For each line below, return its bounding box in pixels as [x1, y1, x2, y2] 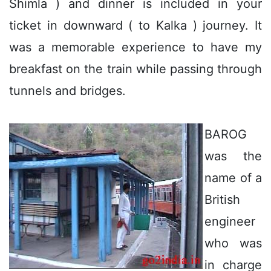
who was [204, 235, 262, 250]
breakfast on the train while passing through [9, 61, 262, 76]
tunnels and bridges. [9, 83, 126, 98]
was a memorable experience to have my [9, 39, 262, 54]
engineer [204, 214, 255, 229]
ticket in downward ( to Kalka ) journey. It [9, 18, 262, 33]
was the [204, 148, 262, 163]
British [204, 192, 240, 207]
